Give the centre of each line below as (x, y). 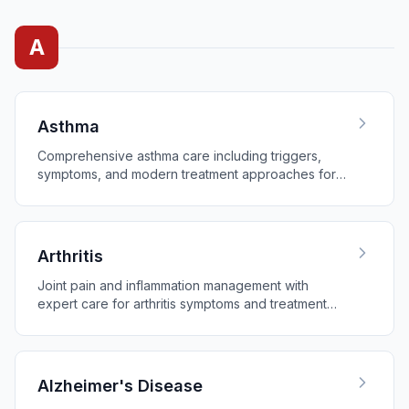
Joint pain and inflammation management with (173, 285)
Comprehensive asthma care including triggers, (179, 156)
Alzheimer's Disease (120, 386)
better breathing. (88, 192)
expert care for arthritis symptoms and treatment (182, 304)
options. (61, 322)
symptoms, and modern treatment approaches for (187, 174)
